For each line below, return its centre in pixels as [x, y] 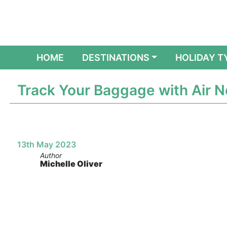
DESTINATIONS [116, 58]
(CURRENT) [88, 57]
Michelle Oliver [71, 164]
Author [51, 155]
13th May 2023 [46, 144]
